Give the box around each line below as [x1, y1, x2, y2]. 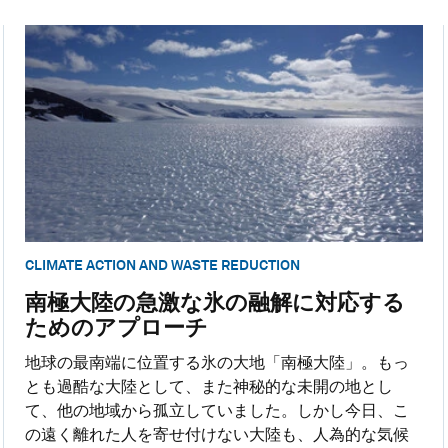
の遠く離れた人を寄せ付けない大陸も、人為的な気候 [24, 424, 409, 444]
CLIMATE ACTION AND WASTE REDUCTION [24, 257, 300, 274]
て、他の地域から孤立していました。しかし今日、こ [24, 400, 409, 420]
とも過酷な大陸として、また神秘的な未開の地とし [24, 376, 393, 396]
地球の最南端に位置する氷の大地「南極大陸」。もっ [24, 352, 409, 372]
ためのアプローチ [24, 313, 208, 340]
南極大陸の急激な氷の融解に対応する [24, 288, 405, 315]
